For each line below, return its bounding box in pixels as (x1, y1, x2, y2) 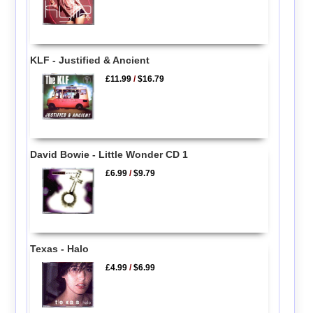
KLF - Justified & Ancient (29, 54, 150, 66)
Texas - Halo (29, 243, 89, 255)
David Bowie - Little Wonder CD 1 (29, 149, 188, 161)
